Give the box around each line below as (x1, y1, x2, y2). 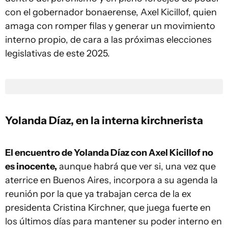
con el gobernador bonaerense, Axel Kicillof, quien (5, 7, 217, 18)
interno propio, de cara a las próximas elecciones (5, 34, 212, 45)
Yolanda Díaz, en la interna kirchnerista (5, 113, 203, 127)
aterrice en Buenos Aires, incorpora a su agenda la (5, 175, 218, 186)
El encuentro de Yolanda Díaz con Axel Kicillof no (5, 147, 213, 158)
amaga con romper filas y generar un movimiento (5, 20, 215, 32)
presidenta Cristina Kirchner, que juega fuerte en (5, 202, 211, 213)
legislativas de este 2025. (5, 48, 110, 59)
